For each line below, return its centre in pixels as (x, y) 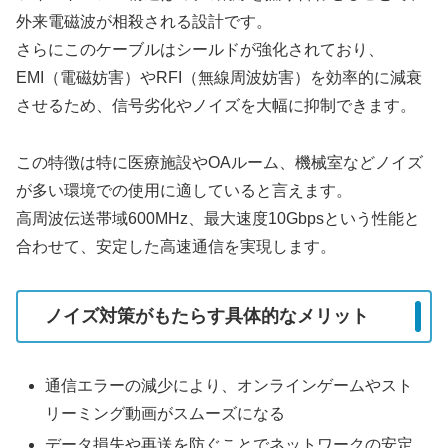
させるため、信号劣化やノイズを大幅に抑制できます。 (216, 106)
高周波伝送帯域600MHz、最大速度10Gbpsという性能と (218, 219)
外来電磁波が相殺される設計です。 (144, 22)
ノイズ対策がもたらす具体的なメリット (207, 316)
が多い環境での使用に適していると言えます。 (184, 191)
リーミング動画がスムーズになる (165, 414)
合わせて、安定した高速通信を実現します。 (176, 247)
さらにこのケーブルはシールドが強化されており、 (200, 50)
